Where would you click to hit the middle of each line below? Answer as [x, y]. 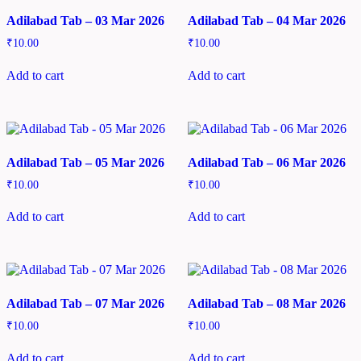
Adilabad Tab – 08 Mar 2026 [266, 304]
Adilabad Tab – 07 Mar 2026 [85, 304]
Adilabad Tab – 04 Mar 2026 [266, 20]
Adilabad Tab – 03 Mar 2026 [85, 20]
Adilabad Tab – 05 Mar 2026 [85, 162]
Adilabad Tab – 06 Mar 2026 [266, 162]
